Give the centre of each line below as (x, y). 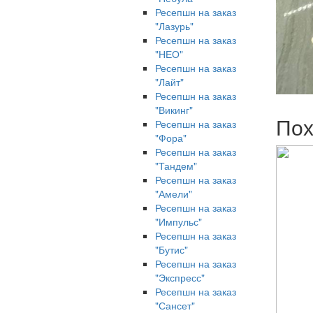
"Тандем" (176, 166)
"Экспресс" (180, 277)
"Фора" (171, 138)
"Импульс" (179, 221)
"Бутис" (172, 249)
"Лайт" (169, 82)
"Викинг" (174, 110)
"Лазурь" (174, 26)
